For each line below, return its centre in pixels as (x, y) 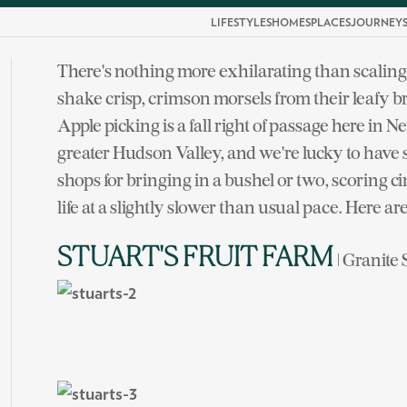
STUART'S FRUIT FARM (197, 259)
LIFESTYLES (241, 23)
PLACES (331, 23)
